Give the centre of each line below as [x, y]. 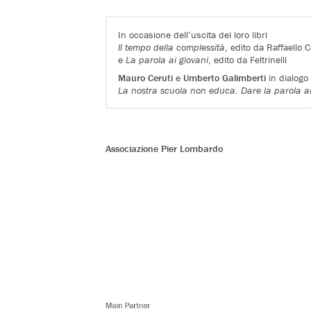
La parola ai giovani [166, 59]
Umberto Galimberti [225, 77]
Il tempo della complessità [172, 47]
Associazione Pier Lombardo [164, 148]
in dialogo [287, 77]
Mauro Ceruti [146, 77]
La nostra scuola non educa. [180, 90]
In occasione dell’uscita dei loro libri [193, 34]
